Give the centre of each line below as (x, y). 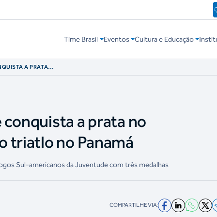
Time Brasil (81, 39)
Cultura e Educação (164, 39)
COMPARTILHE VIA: (134, 205)
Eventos (116, 39)
